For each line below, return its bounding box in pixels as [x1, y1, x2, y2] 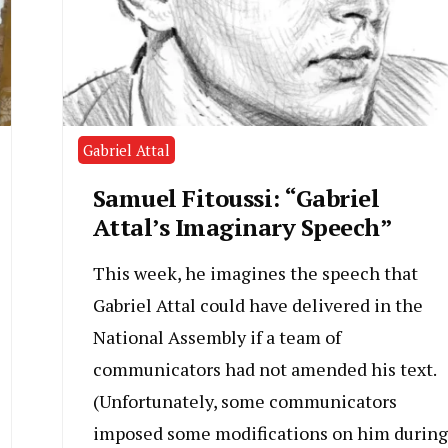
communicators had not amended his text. [92, 357, 436, 382]
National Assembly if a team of [92, 325, 341, 350]
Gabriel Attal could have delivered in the [92, 293, 423, 318]
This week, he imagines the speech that [92, 261, 418, 286]
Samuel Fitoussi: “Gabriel [92, 182, 379, 215]
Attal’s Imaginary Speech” [92, 211, 392, 244]
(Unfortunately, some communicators [92, 389, 397, 414]
